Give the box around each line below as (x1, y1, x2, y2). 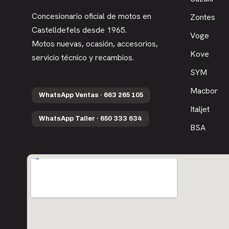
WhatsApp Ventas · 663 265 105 (39, 91, 143, 99)
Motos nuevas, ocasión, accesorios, (32, 38, 158, 49)
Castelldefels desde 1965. (32, 24, 127, 35)
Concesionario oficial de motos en (32, 10, 151, 21)
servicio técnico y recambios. (32, 52, 134, 63)
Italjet (190, 104, 210, 114)
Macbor (190, 85, 218, 96)
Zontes (190, 12, 215, 22)
